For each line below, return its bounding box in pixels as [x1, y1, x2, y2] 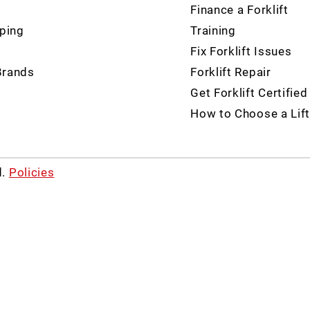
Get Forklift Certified [190, 85, 308, 100]
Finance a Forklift [190, 2, 289, 17]
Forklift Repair [190, 64, 271, 79]
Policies [8, 165, 55, 179]
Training [190, 23, 236, 37]
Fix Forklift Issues [190, 44, 292, 58]
